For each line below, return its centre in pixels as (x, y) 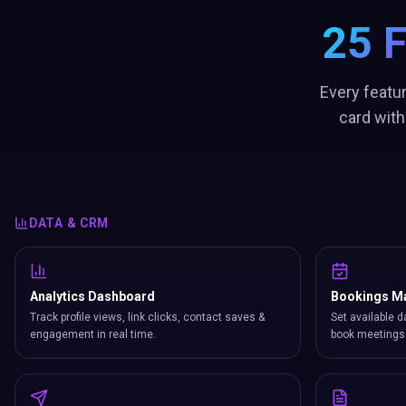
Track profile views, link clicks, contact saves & (147, 317)
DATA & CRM (69, 223)
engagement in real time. (93, 334)
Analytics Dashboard (92, 296)
